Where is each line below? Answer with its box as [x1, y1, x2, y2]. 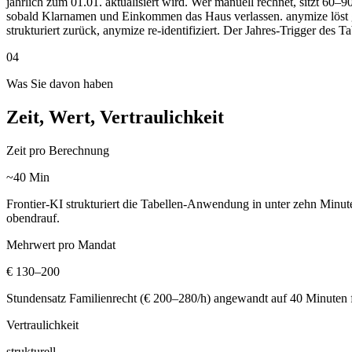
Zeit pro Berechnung [6, 144, 109, 158]
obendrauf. [6, 211, 60, 225]
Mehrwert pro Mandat [6, 238, 115, 252]
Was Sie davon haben [6, 77, 113, 91]
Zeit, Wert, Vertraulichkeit [6, 107, 224, 128]
